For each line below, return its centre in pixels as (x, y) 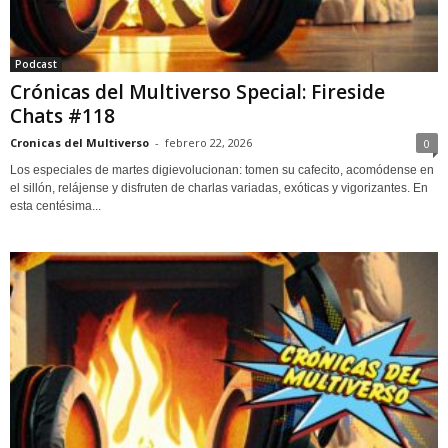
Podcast (36, 63)
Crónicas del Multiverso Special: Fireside (197, 91)
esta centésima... (55, 205)
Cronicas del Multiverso (79, 142)
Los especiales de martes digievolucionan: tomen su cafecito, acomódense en (222, 169)
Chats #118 (62, 115)
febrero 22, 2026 (208, 142)
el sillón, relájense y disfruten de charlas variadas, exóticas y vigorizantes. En (219, 187)
